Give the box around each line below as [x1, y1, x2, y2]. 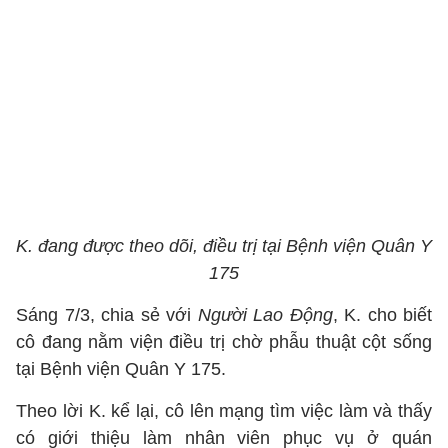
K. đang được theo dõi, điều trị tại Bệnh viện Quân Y [16, 236, 432, 256]
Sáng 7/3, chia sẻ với [16, 305, 198, 325]
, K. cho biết [332, 305, 432, 325]
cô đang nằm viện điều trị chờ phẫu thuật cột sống [16, 332, 432, 352]
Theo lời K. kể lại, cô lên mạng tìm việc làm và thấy [16, 401, 432, 421]
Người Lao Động [197, 305, 333, 325]
